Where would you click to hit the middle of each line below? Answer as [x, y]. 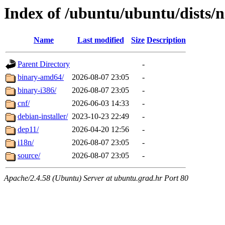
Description [166, 40]
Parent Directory [44, 64]
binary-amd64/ [41, 77]
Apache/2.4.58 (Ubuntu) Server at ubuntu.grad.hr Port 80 [96, 178]
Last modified [100, 40]
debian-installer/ [43, 117]
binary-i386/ [37, 90]
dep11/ [28, 130]
